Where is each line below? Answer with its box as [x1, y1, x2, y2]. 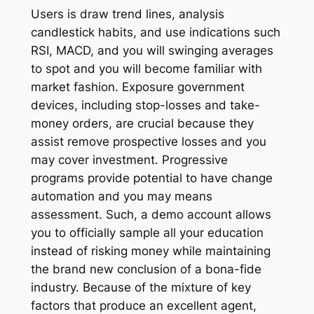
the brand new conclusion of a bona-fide [30, 262, 261, 277]
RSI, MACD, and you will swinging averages [30, 43, 273, 58]
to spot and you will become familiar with [30, 62, 262, 76]
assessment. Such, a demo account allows [30, 207, 271, 222]
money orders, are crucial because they [30, 116, 254, 131]
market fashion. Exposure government [30, 80, 245, 95]
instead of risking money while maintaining [30, 244, 271, 259]
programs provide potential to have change [30, 171, 273, 186]
